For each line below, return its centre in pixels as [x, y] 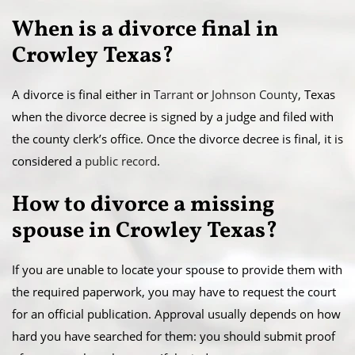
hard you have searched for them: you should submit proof [174, 336]
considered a [48, 161]
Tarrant [174, 95]
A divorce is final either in [83, 95]
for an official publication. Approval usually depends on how [176, 314]
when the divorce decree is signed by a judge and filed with [173, 117]
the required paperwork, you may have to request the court [174, 292]
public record [121, 161]
